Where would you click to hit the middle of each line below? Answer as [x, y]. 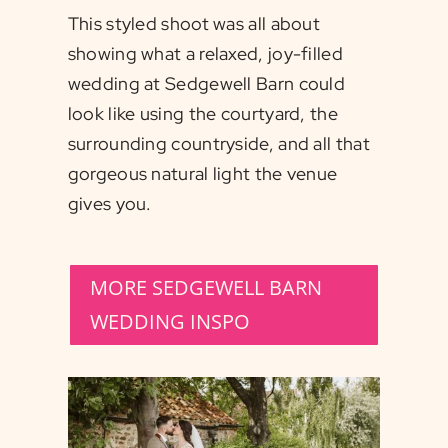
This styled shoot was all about [194, 24]
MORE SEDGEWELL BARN [205, 288]
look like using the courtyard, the [202, 114]
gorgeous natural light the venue [202, 174]
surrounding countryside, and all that [218, 144]
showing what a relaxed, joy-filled [205, 54]
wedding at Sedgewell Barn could [206, 84]
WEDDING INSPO [169, 322]
